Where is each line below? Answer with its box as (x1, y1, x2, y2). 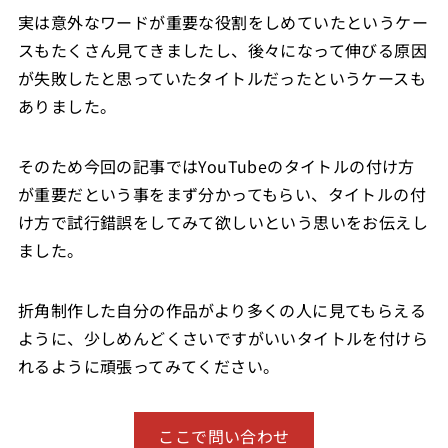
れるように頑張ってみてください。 (17, 353, 280, 378)
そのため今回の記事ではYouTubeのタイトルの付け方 (17, 153, 415, 178)
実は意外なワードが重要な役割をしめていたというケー (17, 9, 428, 34)
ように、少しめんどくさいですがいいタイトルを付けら (17, 325, 428, 350)
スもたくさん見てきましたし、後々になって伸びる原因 (17, 37, 427, 62)
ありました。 (17, 93, 117, 118)
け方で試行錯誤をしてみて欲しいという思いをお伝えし (17, 209, 428, 234)
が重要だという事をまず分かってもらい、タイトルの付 (17, 181, 426, 206)
